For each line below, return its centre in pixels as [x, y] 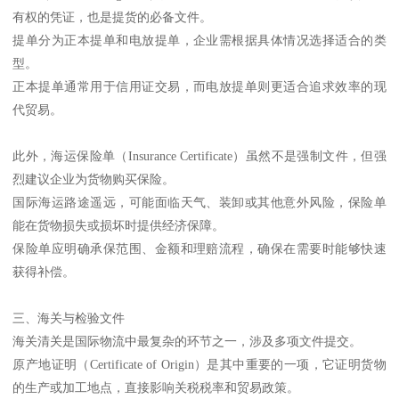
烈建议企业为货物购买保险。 [94, 179]
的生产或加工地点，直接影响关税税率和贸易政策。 [156, 388]
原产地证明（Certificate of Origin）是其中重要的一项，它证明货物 [199, 365]
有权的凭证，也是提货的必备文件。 [113, 17]
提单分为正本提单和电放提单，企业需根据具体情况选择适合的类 [199, 41]
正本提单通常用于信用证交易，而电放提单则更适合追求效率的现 [199, 87]
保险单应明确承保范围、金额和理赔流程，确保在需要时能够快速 [199, 249]
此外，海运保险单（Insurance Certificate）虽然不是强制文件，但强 [199, 156]
